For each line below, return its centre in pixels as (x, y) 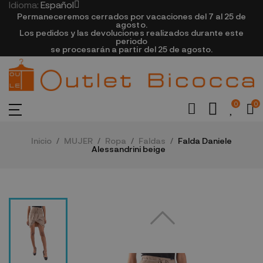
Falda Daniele (205, 141)
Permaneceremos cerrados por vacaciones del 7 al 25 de (131, 16)
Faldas (152, 141)
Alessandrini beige (129, 149)
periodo (131, 41)
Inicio (41, 141)
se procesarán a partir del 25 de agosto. (131, 49)
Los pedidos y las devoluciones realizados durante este (131, 33)
